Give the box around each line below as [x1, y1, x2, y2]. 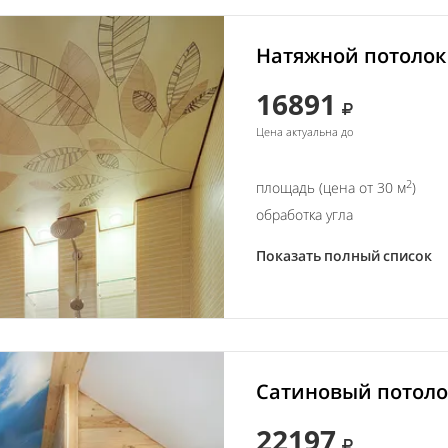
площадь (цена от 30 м [256, 178, 406, 197]
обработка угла [256, 205, 353, 224]
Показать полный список [256, 246, 432, 265]
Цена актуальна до [256, 124, 353, 139]
